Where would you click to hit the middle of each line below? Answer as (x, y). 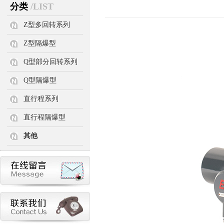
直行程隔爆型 (44, 117)
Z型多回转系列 (47, 25)
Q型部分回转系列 (50, 62)
